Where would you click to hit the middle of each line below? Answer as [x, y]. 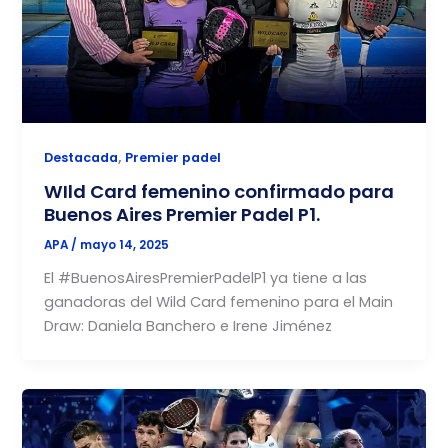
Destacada [81, 157]
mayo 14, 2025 [125, 245]
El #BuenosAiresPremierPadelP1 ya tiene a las [206, 278]
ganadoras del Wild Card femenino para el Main [219, 302]
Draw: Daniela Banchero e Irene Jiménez [188, 326]
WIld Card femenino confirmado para [219, 192]
